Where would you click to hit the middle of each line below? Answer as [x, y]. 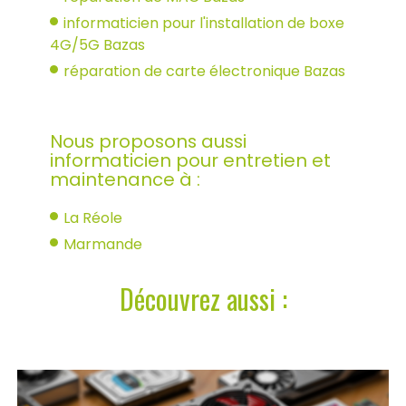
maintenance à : [125, 179]
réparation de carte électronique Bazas [204, 71]
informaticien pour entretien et [190, 160]
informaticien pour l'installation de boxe [204, 23]
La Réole [93, 217]
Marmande [103, 244]
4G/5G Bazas [97, 44]
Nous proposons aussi [148, 141]
